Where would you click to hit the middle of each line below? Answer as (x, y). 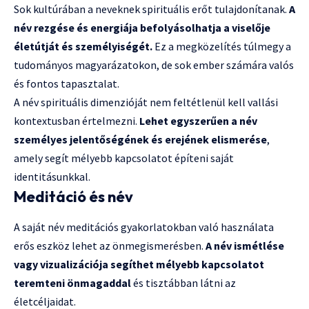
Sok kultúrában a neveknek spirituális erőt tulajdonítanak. (151, 9)
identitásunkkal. (52, 176)
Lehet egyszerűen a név (198, 120)
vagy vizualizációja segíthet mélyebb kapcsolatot (139, 264)
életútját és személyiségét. (83, 46)
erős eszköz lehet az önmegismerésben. (110, 245)
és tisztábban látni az (183, 282)
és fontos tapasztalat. (67, 83)
